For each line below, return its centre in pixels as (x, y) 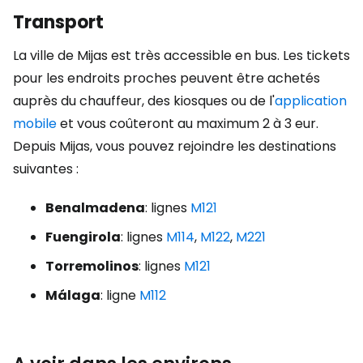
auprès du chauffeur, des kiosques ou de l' (144, 101)
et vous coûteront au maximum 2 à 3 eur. (188, 124)
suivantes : (46, 169)
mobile (35, 124)
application (311, 101)
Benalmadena (95, 208)
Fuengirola (83, 237)
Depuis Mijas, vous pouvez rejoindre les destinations (175, 146)
